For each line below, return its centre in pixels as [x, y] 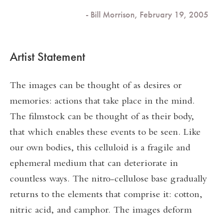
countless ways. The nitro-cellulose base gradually [108, 180]
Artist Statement [47, 57]
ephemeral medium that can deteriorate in [94, 164]
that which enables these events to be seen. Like [105, 133]
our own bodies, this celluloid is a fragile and [100, 148]
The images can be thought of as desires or [96, 86]
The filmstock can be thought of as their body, [102, 117]
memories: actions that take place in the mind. [102, 102]
